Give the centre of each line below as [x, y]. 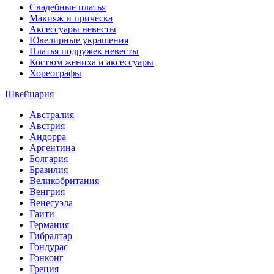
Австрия [47, 126]
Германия [49, 225]
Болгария [49, 159]
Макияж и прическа [71, 18]
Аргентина [52, 148]
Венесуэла [51, 203]
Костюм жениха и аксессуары [91, 62]
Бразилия [49, 170]
